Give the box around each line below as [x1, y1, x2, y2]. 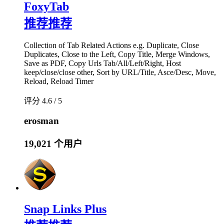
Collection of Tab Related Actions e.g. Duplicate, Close [24, 41, 199, 50]
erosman [24, 115, 59, 126]
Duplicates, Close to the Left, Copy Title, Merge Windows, [24, 50, 210, 59]
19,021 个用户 [24, 138, 82, 149]
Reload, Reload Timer [24, 77, 93, 86]
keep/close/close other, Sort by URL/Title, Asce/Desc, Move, [24, 68, 216, 77]
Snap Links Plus [24, 202, 106, 216]
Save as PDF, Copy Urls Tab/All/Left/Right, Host [24, 59, 181, 68]
